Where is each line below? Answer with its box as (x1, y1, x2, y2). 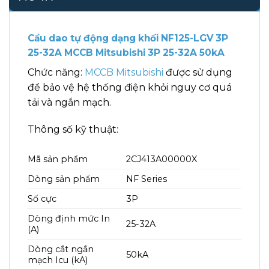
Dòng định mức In (28, 213, 110, 225)
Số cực (28, 193, 56, 205)
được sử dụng (163, 66, 232, 78)
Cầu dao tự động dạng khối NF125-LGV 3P (28, 32, 228, 44)
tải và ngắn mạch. (28, 96, 111, 108)
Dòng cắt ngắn (28, 244, 94, 255)
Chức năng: (28, 66, 85, 78)
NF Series (126, 174, 168, 185)
